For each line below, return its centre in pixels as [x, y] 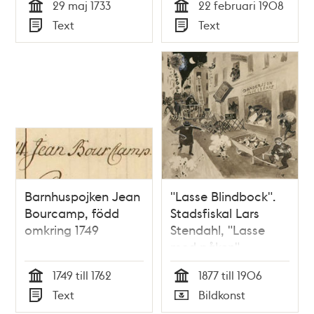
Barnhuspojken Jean [83, 196]
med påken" [205, 246]
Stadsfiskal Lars [215, 212]
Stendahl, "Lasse [218, 229]
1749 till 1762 [82, 275]
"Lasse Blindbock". [223, 196]
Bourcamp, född [72, 212]
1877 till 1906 [230, 275]
